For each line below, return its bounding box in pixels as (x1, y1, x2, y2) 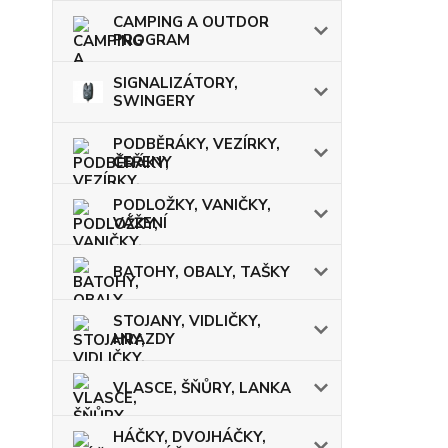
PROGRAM (113, 30, 190, 50)
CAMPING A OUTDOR (113, 12, 269, 32)
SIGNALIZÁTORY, (113, 73, 238, 93)
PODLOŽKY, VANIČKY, (113, 195, 271, 215)
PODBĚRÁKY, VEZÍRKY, (113, 134, 280, 154)
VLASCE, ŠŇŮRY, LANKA (113, 378, 291, 398)
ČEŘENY (113, 152, 172, 172)
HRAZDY (113, 329, 175, 349)
